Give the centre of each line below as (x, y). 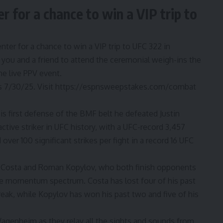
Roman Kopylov (66, 167)
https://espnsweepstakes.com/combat (126, 87)
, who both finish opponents (145, 167)
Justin (170, 114)
